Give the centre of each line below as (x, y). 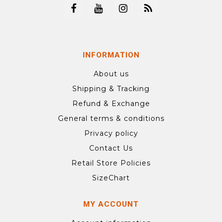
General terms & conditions (111, 119)
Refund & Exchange (111, 104)
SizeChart (111, 178)
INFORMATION (111, 55)
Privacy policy (111, 134)
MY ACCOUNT (111, 204)
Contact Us (111, 148)
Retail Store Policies (111, 163)
